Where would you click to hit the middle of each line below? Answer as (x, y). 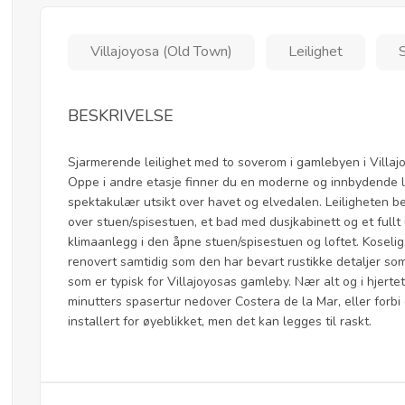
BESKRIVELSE (121, 115)
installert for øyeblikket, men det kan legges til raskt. (220, 321)
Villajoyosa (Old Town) (161, 51)
